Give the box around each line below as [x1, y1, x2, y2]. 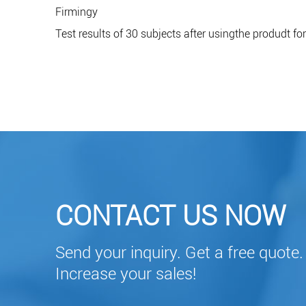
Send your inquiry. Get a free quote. [55, 243, 303, 263]
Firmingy [55, 5, 98, 19]
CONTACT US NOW [55, 200, 286, 233]
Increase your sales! [55, 264, 196, 284]
